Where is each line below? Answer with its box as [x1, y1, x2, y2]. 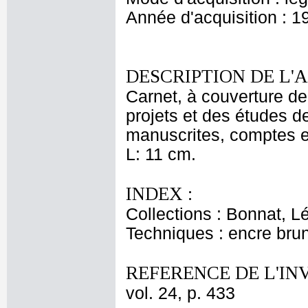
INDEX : [126, 184, 192, 204]
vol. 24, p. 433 [126, 284, 235, 302]
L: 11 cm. [126, 145, 196, 164]
